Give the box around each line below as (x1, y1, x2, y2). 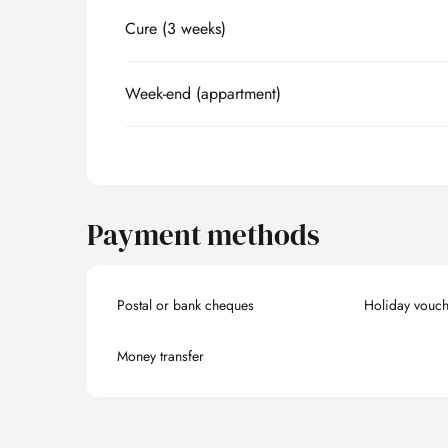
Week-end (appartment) (125, 81, 282, 105)
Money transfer (117, 345, 205, 366)
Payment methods (87, 214, 321, 255)
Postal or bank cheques (117, 294, 255, 315)
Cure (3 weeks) (125, 16, 227, 40)
